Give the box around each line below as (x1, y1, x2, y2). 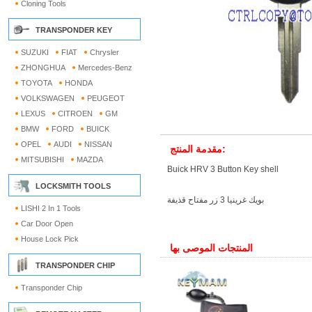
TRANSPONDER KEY (36, 26, 112, 34)
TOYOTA (21, 79, 52, 87)
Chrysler (90, 48, 119, 56)
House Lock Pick (21, 235, 79, 243)
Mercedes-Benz (78, 63, 132, 72)
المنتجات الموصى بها (170, 242, 253, 253)
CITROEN (58, 109, 93, 118)
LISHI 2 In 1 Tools (21, 204, 81, 212)
